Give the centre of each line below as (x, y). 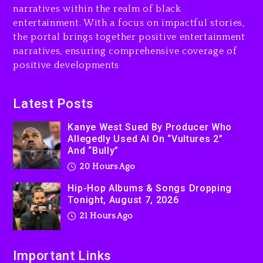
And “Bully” (93, 151)
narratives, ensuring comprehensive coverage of (125, 51)
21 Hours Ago (105, 216)
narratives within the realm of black (97, 9)
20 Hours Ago (106, 167)
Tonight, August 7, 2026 (123, 200)
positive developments (66, 65)
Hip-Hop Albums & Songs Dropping (150, 188)
